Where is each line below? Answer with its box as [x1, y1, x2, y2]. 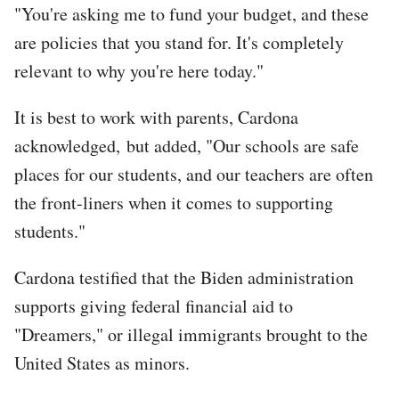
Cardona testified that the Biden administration [14, 265, 354, 289]
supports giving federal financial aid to [14, 293, 293, 318]
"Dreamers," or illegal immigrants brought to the [14, 322, 368, 346]
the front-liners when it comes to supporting [14, 190, 333, 215]
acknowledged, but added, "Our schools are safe [14, 133, 359, 158]
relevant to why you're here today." [14, 58, 264, 83]
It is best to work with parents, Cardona [14, 104, 298, 129]
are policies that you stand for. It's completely [14, 29, 344, 54]
